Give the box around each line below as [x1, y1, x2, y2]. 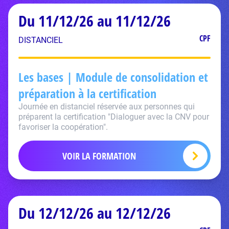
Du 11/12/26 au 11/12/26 [18, 10, 171, 31]
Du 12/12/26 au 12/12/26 [18, 202, 171, 223]
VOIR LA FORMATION [62, 150, 136, 162]
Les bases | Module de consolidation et [18, 68, 208, 85]
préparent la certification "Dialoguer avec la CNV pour [18, 112, 209, 122]
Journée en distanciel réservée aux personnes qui [18, 102, 195, 111]
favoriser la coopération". [18, 122, 108, 132]
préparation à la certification [18, 85, 156, 102]
